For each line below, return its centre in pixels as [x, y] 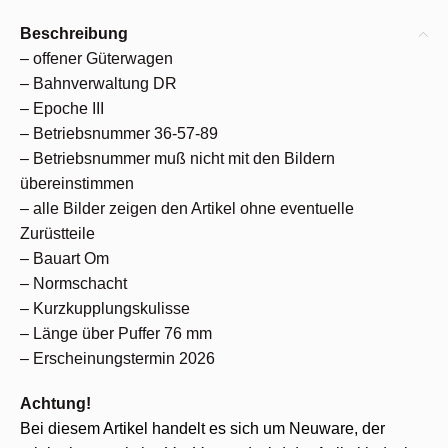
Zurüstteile [57, 233]
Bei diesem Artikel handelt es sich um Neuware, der [202, 428]
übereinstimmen [77, 183]
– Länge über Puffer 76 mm [116, 333]
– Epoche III [62, 108]
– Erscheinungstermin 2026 [117, 358]
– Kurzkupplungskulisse [105, 308]
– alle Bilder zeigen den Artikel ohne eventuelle [187, 208]
